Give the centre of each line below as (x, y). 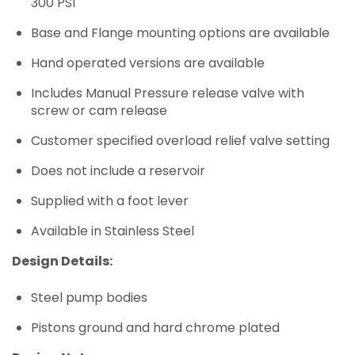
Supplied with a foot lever (110, 201)
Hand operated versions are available (148, 63)
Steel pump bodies (89, 298)
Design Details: (62, 261)
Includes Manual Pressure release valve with (168, 94)
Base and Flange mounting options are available (180, 33)
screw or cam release (99, 111)
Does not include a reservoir (118, 171)
